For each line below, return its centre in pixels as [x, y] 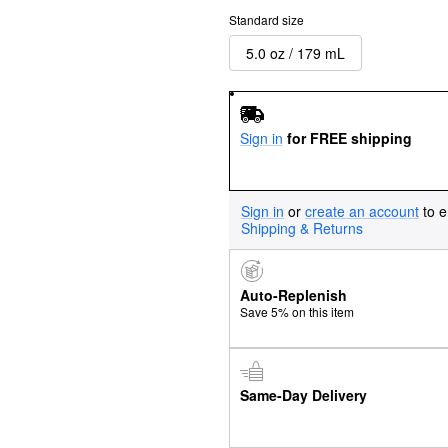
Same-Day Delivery [303, 394]
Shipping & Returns [302, 227]
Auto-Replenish [293, 295]
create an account [362, 210]
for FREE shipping [349, 137]
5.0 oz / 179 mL [295, 52]
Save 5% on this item [296, 312]
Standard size [266, 19]
